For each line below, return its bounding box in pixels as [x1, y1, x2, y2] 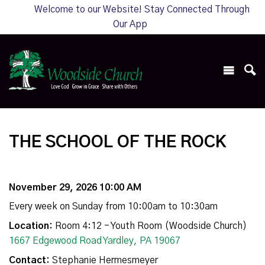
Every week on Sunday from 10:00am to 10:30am [9, 202, 218, 212]
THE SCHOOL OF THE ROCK [9, 134, 227, 151]
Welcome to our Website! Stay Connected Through [34, 5, 250, 14]
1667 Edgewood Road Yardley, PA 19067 [9, 236, 180, 246]
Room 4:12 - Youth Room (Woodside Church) [53, 221, 247, 231]
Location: [9, 221, 53, 231]
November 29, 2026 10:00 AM [9, 183, 141, 193]
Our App [113, 20, 147, 29]
